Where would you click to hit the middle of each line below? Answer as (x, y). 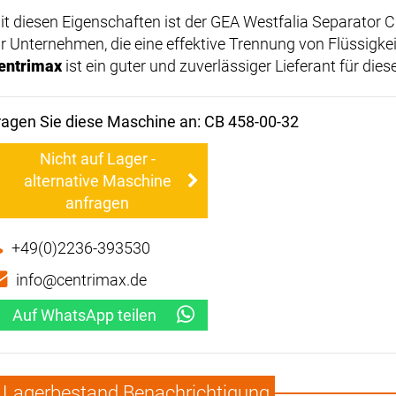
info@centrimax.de (81, 280)
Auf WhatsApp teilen (84, 316)
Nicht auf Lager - (97, 159)
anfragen (97, 203)
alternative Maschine (97, 181)
